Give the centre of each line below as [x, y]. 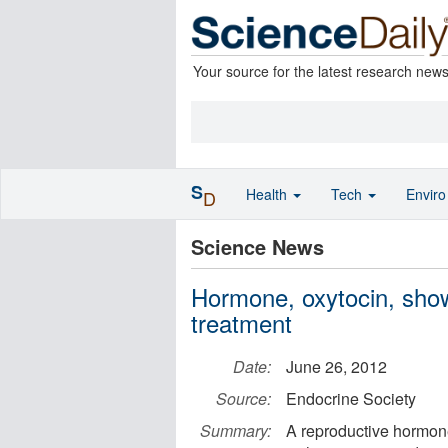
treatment [241, 322]
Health [268, 194]
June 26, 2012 [336, 366]
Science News [257, 246]
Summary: [235, 430]
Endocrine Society [351, 398]
